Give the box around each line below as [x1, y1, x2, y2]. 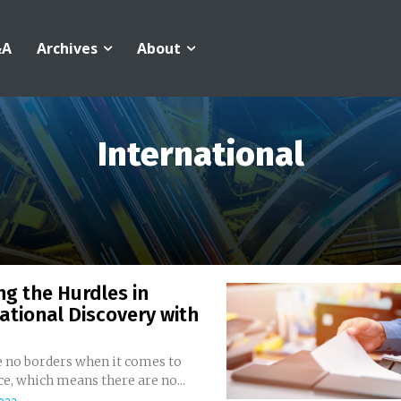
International [97, 133, 304, 175]
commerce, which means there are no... [138, 372, 185, 388]
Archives [37, 38, 98, 58]
